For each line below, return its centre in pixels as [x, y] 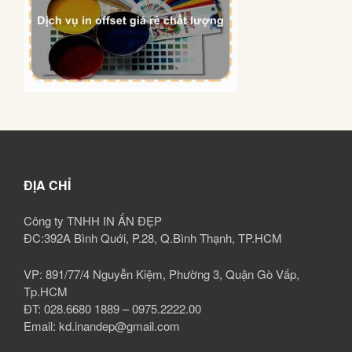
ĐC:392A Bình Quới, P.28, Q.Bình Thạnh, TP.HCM [153, 238]
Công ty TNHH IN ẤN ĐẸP [93, 221]
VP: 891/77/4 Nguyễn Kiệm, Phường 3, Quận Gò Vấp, [161, 274]
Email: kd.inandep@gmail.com [102, 326]
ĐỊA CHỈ [47, 185]
